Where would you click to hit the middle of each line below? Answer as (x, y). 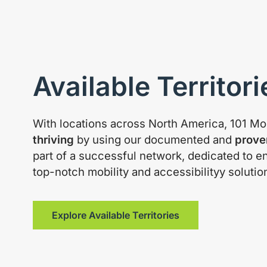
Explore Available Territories (115, 215)
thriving (53, 140)
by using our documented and (154, 140)
